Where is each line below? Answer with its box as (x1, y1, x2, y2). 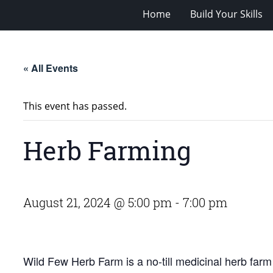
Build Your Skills (190, 7, 263, 21)
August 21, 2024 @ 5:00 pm (23, 194, 172, 210)
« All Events (23, 60, 78, 75)
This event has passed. (23, 99, 127, 113)
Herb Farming (23, 133, 191, 167)
